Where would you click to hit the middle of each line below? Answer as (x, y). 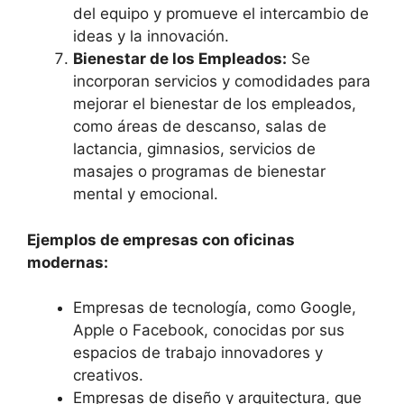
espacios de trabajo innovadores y (198, 353)
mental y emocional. (146, 194)
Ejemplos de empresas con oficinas (161, 239)
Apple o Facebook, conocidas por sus (209, 331)
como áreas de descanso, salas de (200, 127)
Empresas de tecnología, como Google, (215, 308)
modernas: (68, 262)
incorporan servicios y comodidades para (222, 82)
